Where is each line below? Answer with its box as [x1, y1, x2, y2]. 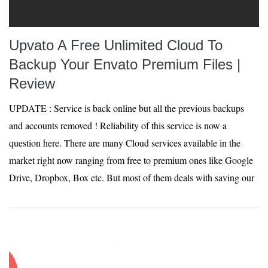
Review [9, 75, 55, 92]
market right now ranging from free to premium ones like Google [9, 154, 253, 166]
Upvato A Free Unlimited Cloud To [9, 37, 223, 53]
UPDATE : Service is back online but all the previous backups [9, 102, 244, 114]
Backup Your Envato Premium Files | [9, 56, 240, 72]
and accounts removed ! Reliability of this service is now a [9, 119, 227, 132]
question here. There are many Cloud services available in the [9, 136, 240, 149]
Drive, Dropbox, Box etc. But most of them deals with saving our [9, 171, 254, 184]
